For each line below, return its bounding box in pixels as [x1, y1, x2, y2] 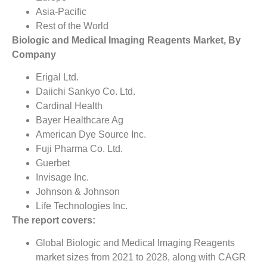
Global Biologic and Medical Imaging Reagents [36, 238, 235, 249]
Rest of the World [36, 20, 108, 31]
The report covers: [12, 215, 95, 226]
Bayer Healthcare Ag [36, 115, 123, 126]
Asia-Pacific [36, 6, 86, 17]
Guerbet [36, 158, 70, 169]
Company [12, 49, 56, 60]
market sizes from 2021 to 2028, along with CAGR [36, 252, 246, 263]
